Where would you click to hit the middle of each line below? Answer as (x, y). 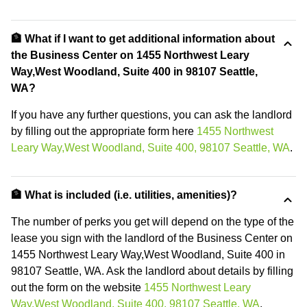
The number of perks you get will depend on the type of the (152, 222)
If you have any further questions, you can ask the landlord (151, 115)
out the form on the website (77, 287)
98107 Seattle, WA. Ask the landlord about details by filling (152, 271)
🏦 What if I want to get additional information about (143, 39)
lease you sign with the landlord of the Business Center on (152, 238)
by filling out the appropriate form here (104, 131)
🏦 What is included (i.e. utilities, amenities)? (124, 195)
